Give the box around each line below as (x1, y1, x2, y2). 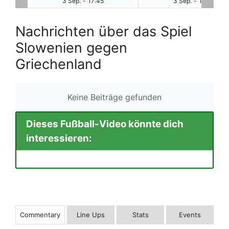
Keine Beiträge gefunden (67, 91, 162, 102)
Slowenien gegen (15, 39, 127, 56)
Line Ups (77, 210, 105, 219)
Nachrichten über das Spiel (15, 22, 192, 40)
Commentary (20, 210, 60, 219)
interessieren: (26, 132, 92, 145)
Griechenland (15, 55, 102, 73)
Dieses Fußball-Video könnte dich (26, 118, 184, 130)
